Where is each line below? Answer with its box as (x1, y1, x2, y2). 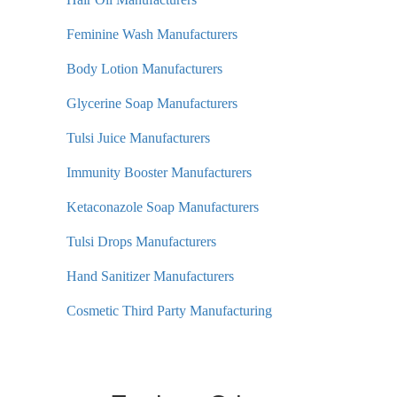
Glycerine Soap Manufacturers (66, 96, 237, 112)
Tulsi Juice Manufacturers (66, 130, 210, 146)
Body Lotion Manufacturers (66, 61, 222, 77)
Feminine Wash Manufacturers (66, 27, 237, 43)
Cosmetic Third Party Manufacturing (66, 303, 272, 319)
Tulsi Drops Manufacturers (66, 234, 216, 250)
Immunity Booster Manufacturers (66, 165, 252, 181)
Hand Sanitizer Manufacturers (66, 269, 234, 284)
